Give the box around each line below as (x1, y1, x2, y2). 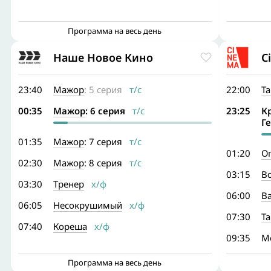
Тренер (53, 178, 84, 190)
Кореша (53, 220, 87, 232)
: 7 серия (84, 135, 122, 148)
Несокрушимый (53, 199, 122, 211)
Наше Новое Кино (53, 50, 153, 65)
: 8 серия (84, 157, 122, 169)
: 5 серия (84, 83, 122, 96)
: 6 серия (85, 105, 125, 117)
